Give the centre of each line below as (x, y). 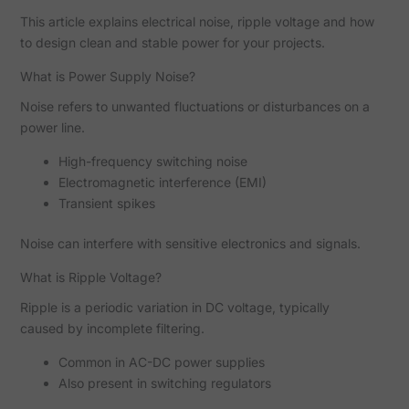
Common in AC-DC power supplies (161, 362)
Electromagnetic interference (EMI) (162, 182)
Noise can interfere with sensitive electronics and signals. (190, 243)
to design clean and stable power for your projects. (172, 43)
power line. (52, 127)
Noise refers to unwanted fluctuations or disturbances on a (194, 106)
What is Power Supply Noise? (107, 77)
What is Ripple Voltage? (90, 277)
